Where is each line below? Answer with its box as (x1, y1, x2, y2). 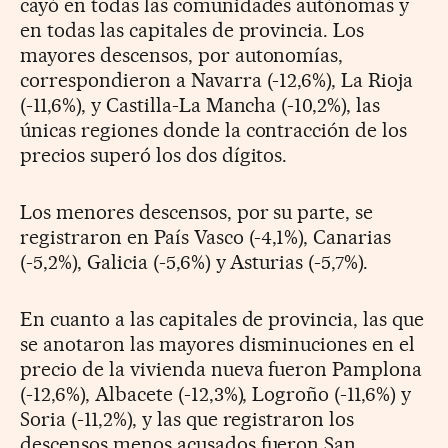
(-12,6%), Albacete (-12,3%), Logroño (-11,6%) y (20, 381, 412, 406)
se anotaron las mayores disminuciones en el (20, 331, 416, 356)
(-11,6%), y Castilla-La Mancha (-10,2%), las (20, 92, 381, 117)
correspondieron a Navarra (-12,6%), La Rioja (20, 67, 414, 92)
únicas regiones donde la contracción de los (20, 117, 408, 142)
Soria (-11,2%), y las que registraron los (20, 406, 355, 431)
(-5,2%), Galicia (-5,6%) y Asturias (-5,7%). (20, 249, 369, 274)
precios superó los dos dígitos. (20, 142, 288, 167)
